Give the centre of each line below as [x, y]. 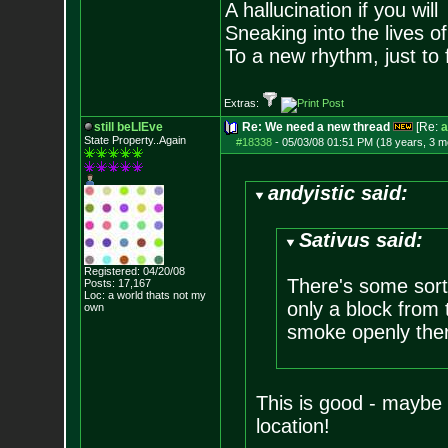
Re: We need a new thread [315, 127]
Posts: [99, 283]
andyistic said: [338, 193]
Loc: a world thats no [134, 295]
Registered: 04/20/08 [134, 271]
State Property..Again [134, 140]
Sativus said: [361, 240]
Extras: [242, 103]
